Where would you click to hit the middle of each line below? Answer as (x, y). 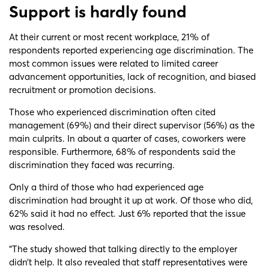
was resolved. (37, 226)
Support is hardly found (98, 11)
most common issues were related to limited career (113, 63)
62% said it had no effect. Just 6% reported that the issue (127, 213)
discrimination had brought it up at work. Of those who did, (131, 200)
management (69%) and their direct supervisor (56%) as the (132, 125)
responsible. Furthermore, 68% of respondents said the (122, 151)
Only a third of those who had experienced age (106, 187)
